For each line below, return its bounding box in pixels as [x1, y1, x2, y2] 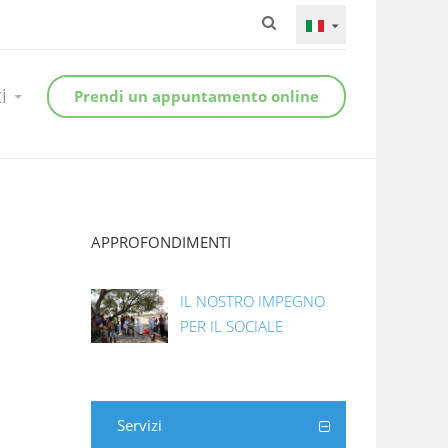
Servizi [117, 415, 162, 435]
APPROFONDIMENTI [91, 232, 231, 252]
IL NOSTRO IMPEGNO [180, 290, 325, 311]
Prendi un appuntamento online [74, 86, 319, 106]
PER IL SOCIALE [180, 315, 283, 336]
